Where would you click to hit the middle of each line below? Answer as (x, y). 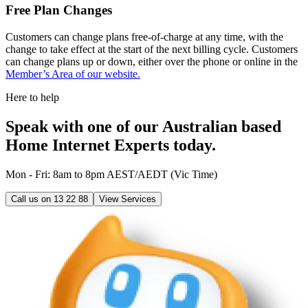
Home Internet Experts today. (111, 145)
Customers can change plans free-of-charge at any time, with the (144, 36)
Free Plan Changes (59, 10)
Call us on (32, 199)
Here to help (32, 97)
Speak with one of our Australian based (143, 126)
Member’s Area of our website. (73, 74)
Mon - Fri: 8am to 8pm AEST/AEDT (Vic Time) (111, 174)
